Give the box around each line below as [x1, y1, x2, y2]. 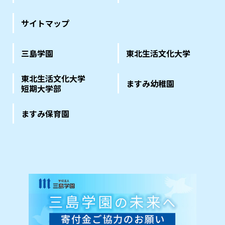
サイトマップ [21, 17, 69, 29]
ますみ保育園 [21, 107, 69, 120]
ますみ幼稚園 [126, 77, 174, 89]
